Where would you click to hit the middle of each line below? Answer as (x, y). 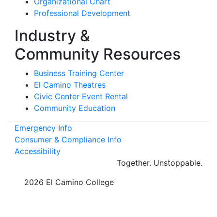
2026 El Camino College (68, 182)
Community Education (75, 108)
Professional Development (82, 13)
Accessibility (38, 151)
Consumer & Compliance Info (68, 139)
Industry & (52, 35)
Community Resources (98, 54)
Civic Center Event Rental (81, 96)
